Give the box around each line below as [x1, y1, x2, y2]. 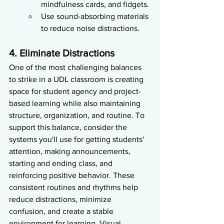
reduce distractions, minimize [9, 194, 113, 203]
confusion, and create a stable [9, 206, 115, 215]
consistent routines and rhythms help [9, 182, 140, 191]
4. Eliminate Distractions [9, 47, 114, 58]
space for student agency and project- [9, 86, 141, 95]
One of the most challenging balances [9, 62, 143, 71]
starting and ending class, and [9, 158, 114, 167]
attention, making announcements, [9, 146, 132, 155]
